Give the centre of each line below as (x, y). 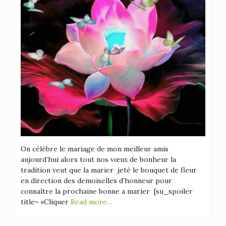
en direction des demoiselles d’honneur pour (96, 181)
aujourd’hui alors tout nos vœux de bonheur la (98, 159)
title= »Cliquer (46, 202)
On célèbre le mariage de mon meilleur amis (95, 149)
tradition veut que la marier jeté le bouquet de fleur (110, 170)
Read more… (92, 202)
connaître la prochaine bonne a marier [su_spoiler (107, 191)
